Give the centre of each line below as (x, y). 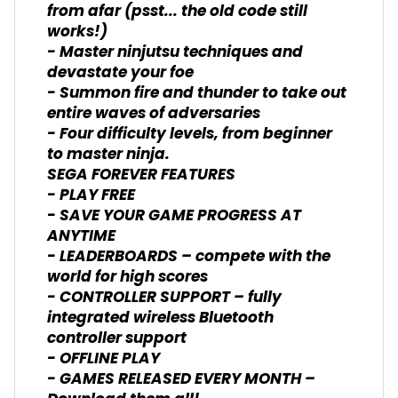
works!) (77, 32)
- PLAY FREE (91, 195)
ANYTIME (81, 236)
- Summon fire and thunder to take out (197, 93)
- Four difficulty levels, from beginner (190, 134)
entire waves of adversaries (154, 114)
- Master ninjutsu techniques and (175, 52)
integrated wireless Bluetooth (160, 318)
